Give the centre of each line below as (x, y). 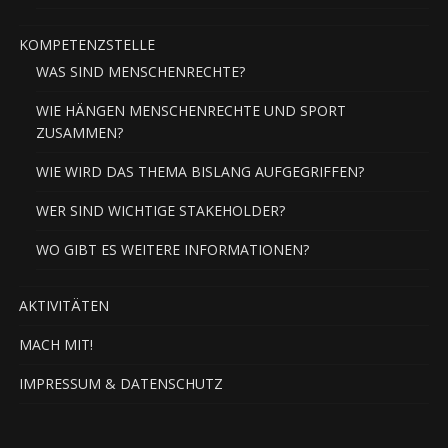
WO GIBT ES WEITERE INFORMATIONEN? (172, 249)
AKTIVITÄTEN (63, 305)
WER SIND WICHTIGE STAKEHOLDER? (160, 210)
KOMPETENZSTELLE (86, 44)
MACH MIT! (55, 344)
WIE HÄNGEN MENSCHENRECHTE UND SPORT (190, 110)
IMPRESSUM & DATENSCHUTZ (120, 383)
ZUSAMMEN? (79, 132)
